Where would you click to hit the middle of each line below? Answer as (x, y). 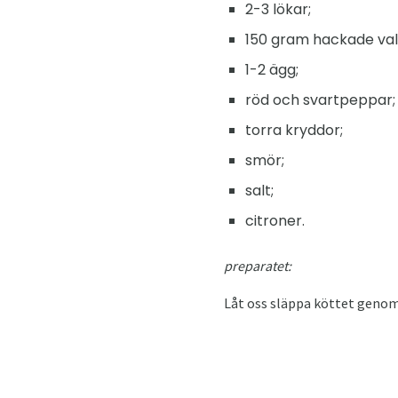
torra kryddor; (294, 130)
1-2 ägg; (272, 69)
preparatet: (258, 265)
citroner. (275, 220)
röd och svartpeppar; (320, 99)
